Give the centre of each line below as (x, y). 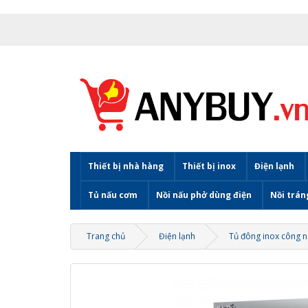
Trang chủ (106, 236)
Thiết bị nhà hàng (126, 166)
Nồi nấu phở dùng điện (204, 195)
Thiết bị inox (209, 166)
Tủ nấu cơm (113, 195)
